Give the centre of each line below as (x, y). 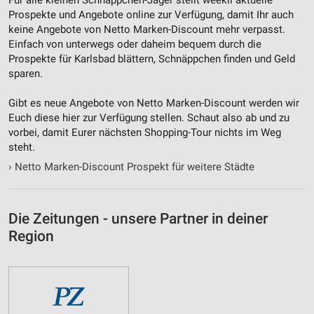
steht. (22, 147)
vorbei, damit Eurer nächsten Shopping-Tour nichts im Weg (145, 132)
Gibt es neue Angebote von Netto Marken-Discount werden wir (154, 103)
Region (31, 237)
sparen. (26, 73)
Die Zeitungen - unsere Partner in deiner (138, 219)
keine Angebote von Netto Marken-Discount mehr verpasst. (147, 29)
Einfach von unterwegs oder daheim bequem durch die (135, 44)
